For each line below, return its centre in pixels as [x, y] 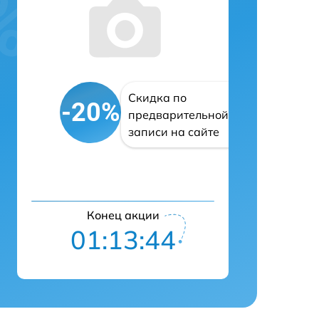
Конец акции [123, 215]
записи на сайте [174, 132]
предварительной [178, 115]
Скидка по [157, 98]
